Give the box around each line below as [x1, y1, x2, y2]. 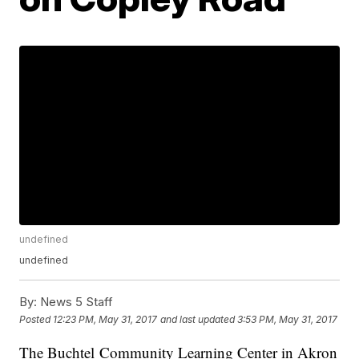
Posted [19, 313, 54, 325]
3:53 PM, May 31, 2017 [237, 313, 338, 325]
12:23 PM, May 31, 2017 [53, 313, 158, 325]
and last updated [160, 313, 236, 325]
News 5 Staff [37, 294, 114, 310]
